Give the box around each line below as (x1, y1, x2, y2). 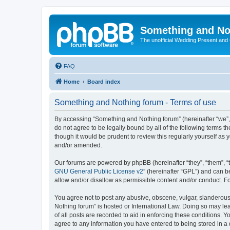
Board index (87, 78, 120, 85)
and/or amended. (54, 141, 102, 149)
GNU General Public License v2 (54, 167, 143, 175)
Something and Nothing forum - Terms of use (54, 98, 216, 107)
